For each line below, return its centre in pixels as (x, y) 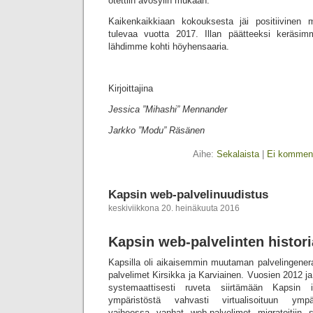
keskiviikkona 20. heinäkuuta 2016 (174, 208)
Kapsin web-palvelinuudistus (188, 194)
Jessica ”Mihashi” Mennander (168, 109)
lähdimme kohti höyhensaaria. (169, 46)
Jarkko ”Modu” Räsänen (156, 130)
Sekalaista (238, 154)
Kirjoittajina (131, 88)
